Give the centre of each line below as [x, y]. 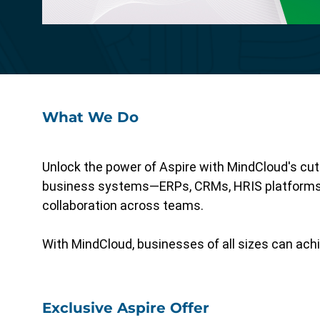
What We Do [90, 117]
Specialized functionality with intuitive [166, 12]
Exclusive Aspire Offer [126, 308]
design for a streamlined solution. [154, 26]
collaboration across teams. [126, 206]
